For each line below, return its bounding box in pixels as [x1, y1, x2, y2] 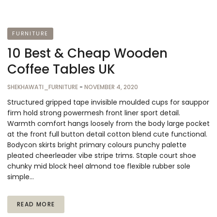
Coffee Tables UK [7, 60, 115, 78]
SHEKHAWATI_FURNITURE [7, 82, 79, 91]
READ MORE [17, 200, 55, 208]
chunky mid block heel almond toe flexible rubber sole [7, 161, 190, 171]
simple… [7, 171, 34, 182]
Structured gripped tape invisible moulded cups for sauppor [7, 97, 209, 107]
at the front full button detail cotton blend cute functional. [7, 129, 207, 139]
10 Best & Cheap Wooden [7, 44, 168, 62]
